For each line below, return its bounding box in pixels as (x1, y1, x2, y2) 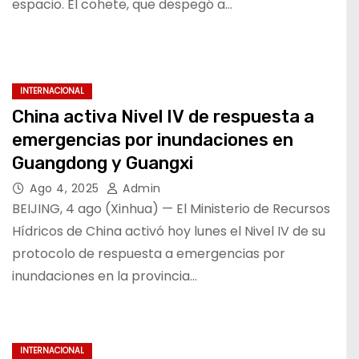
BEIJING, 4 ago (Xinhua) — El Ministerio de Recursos (12, 199, 330, 218)
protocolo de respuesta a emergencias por (12, 244, 285, 263)
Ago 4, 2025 (30, 179, 103, 196)
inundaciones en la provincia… (12, 266, 197, 285)
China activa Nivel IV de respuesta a (12, 105, 314, 127)
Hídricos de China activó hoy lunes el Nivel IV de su (12, 221, 325, 240)
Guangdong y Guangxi (12, 151, 193, 174)
